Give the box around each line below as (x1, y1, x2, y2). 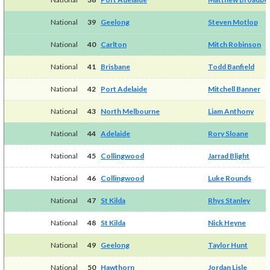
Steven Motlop (207, 17, 258, 27)
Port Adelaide (100, 84, 147, 93)
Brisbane (100, 61, 130, 71)
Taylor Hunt (207, 240, 248, 250)
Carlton (100, 39, 127, 49)
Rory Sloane (207, 128, 248, 138)
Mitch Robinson (207, 39, 261, 49)
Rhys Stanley (207, 195, 250, 205)
